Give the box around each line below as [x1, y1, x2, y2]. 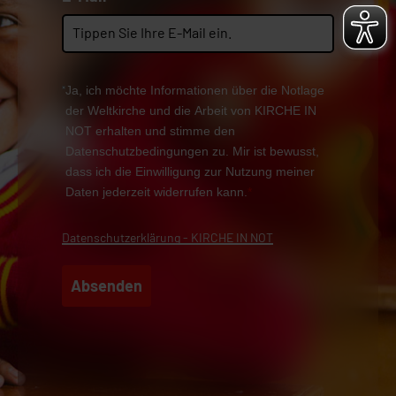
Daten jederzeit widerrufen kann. [65, 185, 247, 200]
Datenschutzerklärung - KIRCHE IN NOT [62, 229, 273, 245]
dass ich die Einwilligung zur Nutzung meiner [65, 164, 315, 179]
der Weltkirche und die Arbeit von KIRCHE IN [65, 103, 316, 118]
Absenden [71, 275, 142, 295]
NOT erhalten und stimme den [65, 124, 235, 139]
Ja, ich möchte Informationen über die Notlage [65, 83, 324, 98]
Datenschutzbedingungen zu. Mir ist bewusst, [65, 144, 319, 159]
